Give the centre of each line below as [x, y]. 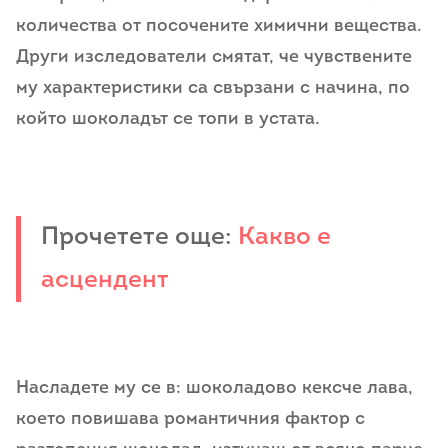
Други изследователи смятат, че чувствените [214, 57]
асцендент [105, 280]
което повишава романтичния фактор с [190, 420]
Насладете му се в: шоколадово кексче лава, [214, 389]
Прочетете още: [139, 237]
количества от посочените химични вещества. [219, 26]
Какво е [284, 237]
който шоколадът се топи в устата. [168, 119]
